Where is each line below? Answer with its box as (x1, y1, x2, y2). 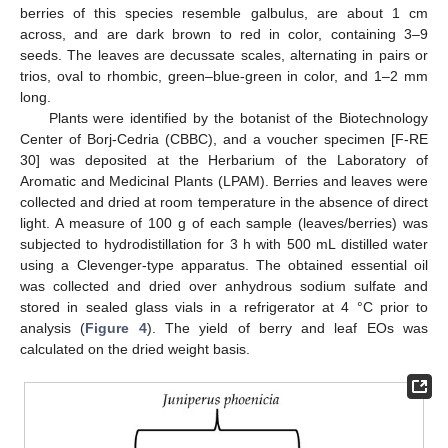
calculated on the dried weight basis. (20, 340, 250, 357)
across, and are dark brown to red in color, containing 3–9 (20, 25, 428, 42)
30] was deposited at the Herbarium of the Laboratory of (20, 151, 428, 168)
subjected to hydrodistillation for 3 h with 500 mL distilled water (20, 235, 428, 252)
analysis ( (20, 319, 86, 336)
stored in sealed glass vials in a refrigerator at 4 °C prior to (20, 298, 428, 315)
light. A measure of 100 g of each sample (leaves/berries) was (20, 214, 428, 231)
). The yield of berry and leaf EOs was (146, 319, 429, 336)
